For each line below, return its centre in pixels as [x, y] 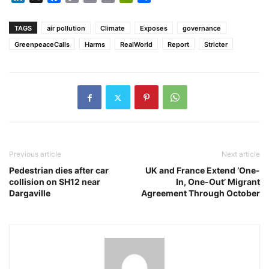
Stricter [216, 45]
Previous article [35, 154]
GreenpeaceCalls [42, 45]
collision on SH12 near [55, 182]
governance [202, 29]
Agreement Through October [201, 193]
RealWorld [136, 45]
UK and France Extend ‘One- [203, 171]
